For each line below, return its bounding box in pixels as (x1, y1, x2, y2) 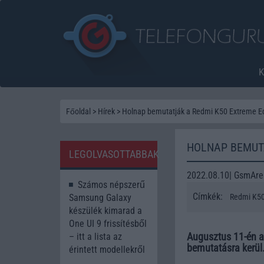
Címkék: (193, 190, 225, 202)
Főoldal (66, 106, 91, 116)
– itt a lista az (69, 230, 122, 242)
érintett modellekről (69, 243, 145, 255)
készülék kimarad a (69, 204, 142, 216)
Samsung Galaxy (69, 192, 131, 203)
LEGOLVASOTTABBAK (69, 147, 159, 160)
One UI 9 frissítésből (69, 217, 147, 229)
